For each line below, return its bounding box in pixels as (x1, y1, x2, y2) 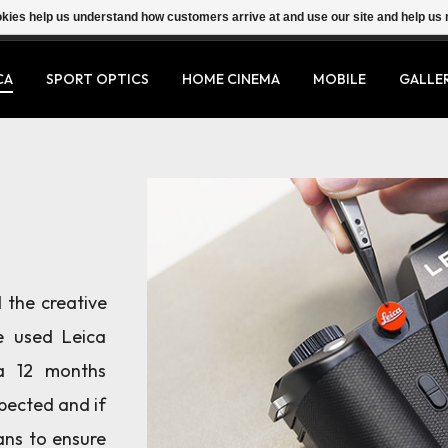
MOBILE (313, 70, 366, 88)
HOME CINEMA (182, 70, 280, 88)
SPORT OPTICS (46, 70, 149, 88)
